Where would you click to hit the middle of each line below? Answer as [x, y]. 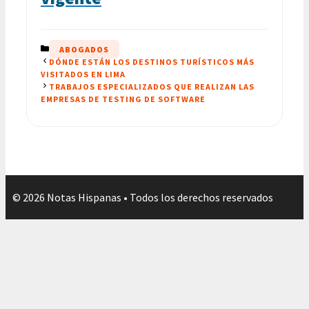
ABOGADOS [84, 49]
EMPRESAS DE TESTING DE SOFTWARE [123, 99]
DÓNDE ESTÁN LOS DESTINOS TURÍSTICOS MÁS [152, 61]
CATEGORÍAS [76, 48]
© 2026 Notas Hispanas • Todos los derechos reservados [143, 197]
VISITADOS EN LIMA [83, 74]
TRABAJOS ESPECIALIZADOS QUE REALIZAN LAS [152, 86]
